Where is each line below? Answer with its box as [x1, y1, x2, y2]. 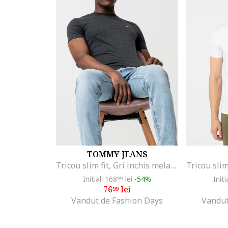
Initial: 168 [83, 174, 117, 184]
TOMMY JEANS [87, 148, 148, 160]
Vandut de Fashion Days [71, 194, 163, 206]
